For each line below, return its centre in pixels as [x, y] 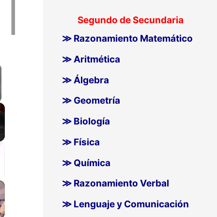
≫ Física [81, 142]
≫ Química [86, 163]
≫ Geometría [91, 101]
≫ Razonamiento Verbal [115, 184]
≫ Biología [86, 122]
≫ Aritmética [91, 59]
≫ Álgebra [85, 80]
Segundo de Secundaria [130, 20]
